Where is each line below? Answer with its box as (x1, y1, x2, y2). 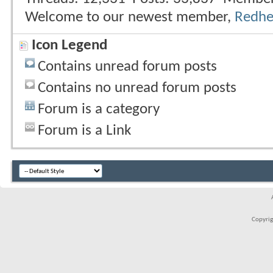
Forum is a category (38, 102, 160, 117)
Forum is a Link (38, 123, 131, 138)
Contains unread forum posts (38, 59, 217, 74)
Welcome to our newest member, (25, 9, 235, 25)
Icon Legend (32, 38, 107, 53)
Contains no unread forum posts (38, 80, 236, 96)
